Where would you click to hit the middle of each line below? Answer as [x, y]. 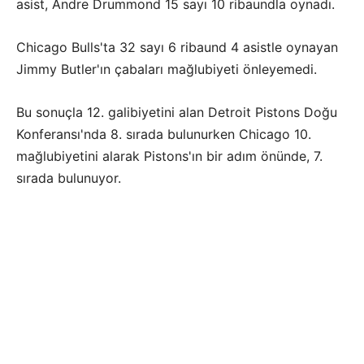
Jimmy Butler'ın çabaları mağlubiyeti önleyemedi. [167, 69]
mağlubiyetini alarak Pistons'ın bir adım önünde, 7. [169, 156]
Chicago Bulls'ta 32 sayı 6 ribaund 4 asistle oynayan [177, 47]
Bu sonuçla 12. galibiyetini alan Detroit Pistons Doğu [177, 112]
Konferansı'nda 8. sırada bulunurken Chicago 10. [164, 134]
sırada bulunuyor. [69, 178]
